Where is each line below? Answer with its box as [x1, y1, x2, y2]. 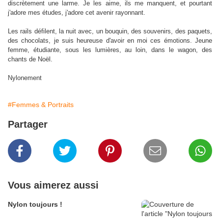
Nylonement [8, 74, 42, 82]
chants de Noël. [8, 55, 55, 63]
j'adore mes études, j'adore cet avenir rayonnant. [8, 9, 145, 16]
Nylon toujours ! [8, 200, 62, 208]
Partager [8, 119, 48, 130]
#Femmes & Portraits [8, 101, 74, 109]
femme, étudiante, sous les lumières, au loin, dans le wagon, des [8, 46, 212, 54]
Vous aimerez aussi [8, 180, 99, 191]
